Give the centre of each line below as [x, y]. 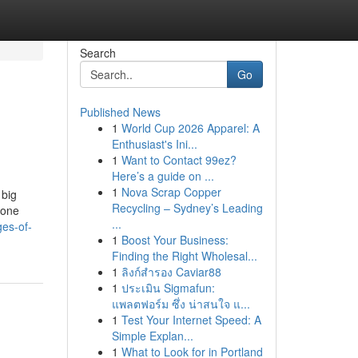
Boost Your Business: [175, 240]
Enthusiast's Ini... [154, 144]
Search [97, 53]
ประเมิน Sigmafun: [168, 288]
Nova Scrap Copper [171, 192]
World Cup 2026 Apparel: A [190, 128]
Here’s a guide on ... [163, 176]
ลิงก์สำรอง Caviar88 [171, 272]
